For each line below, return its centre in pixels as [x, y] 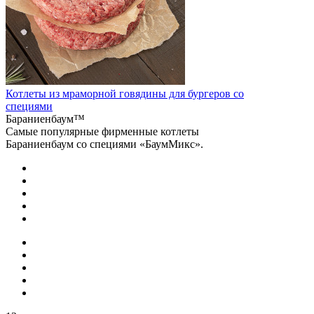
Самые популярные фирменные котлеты [102, 132]
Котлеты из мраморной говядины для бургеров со [125, 94]
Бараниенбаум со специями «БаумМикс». [104, 144]
